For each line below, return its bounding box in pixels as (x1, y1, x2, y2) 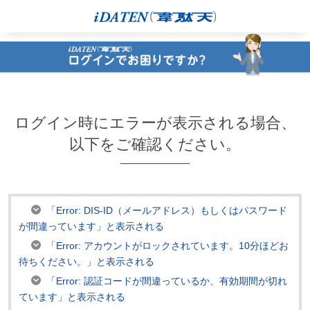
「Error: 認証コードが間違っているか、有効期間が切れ (46, 275, 288, 286)
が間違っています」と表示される (18, 220, 164, 232)
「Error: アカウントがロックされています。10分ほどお (46, 239, 289, 251)
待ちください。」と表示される (18, 255, 154, 267)
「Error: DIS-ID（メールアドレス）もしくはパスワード (46, 204, 288, 216)
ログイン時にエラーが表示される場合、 (14, 113, 296, 131)
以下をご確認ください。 (69, 135, 241, 153)
